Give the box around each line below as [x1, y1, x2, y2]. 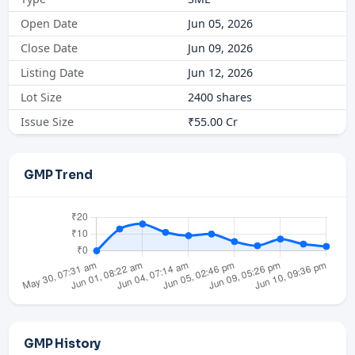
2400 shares [188, 90, 252, 105]
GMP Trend [24, 166, 93, 182]
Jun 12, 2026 [188, 65, 253, 81]
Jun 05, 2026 [188, 16, 253, 32]
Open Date [21, 16, 78, 32]
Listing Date [21, 65, 85, 81]
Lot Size [21, 90, 63, 105]
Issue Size [21, 114, 74, 130]
